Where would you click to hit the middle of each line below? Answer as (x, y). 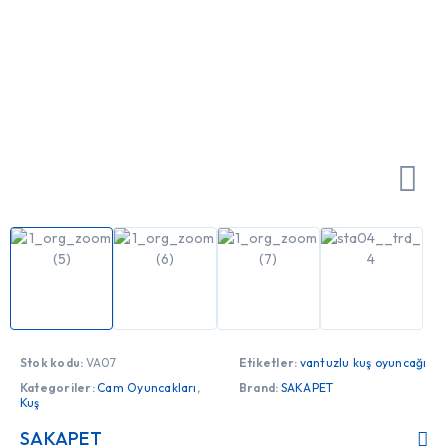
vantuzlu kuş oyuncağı (363, 363)
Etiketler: (269, 363)
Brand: (260, 388)
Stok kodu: (53, 363)
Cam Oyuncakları (147, 388)
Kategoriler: (59, 388)
